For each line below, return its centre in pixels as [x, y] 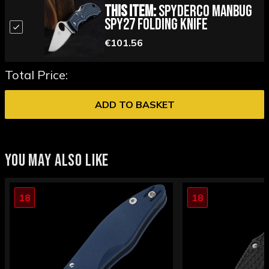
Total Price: [36, 75]
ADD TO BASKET [134, 105]
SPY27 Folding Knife [156, 25]
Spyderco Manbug [204, 11]
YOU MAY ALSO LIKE [57, 161]
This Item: [130, 11]
